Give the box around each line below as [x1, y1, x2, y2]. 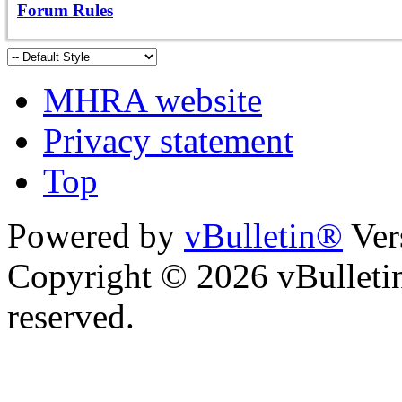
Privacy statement [43, 120, 293, 160]
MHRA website [43, 80, 262, 119]
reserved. [7, 296, 135, 336]
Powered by [7, 215, 184, 255]
